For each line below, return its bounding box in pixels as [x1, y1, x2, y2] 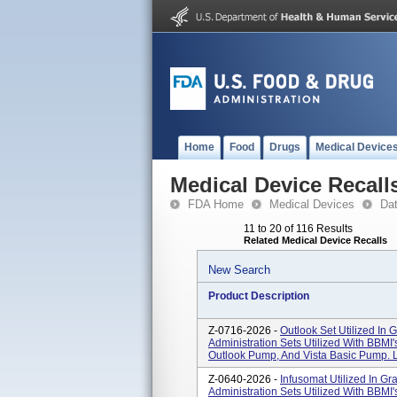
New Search [208, 263, 270, 276]
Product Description [208, 290, 309, 302]
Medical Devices [269, 198, 354, 211]
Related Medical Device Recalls [244, 235, 387, 245]
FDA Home [188, 198, 244, 211]
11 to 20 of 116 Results [244, 222, 353, 235]
